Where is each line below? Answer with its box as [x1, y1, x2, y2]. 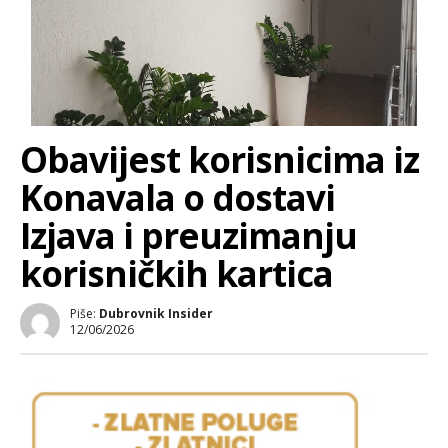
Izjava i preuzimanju [20, 211, 357, 259]
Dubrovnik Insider [99, 304, 213, 322]
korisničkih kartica [20, 249, 333, 297]
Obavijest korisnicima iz [20, 135, 419, 183]
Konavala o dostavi [20, 173, 335, 221]
